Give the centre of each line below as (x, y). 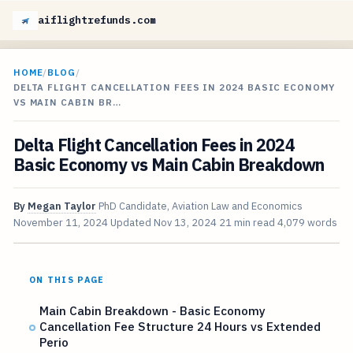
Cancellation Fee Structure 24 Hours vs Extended (180, 327)
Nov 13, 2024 (185, 223)
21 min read (247, 223)
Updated (132, 223)
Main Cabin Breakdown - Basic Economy (153, 311)
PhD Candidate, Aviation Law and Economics (200, 206)
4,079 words (307, 223)
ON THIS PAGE (67, 280)
